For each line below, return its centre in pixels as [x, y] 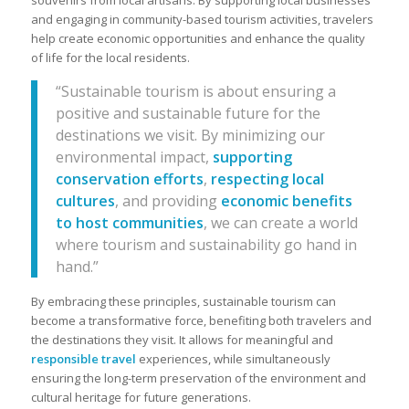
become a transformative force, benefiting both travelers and [201, 320]
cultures [85, 200]
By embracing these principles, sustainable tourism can [183, 301]
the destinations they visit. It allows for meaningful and [182, 339]
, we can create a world [280, 222]
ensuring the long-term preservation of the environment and [198, 378]
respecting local [267, 178]
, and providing [168, 200]
